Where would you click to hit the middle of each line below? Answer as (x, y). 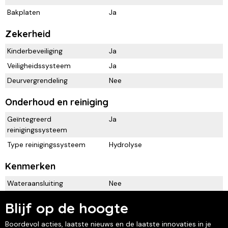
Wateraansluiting (35, 183)
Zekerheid (28, 34)
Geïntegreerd (29, 119)
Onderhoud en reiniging (57, 102)
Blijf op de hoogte (67, 208)
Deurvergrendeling (37, 80)
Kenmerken (30, 166)
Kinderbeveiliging (35, 51)
